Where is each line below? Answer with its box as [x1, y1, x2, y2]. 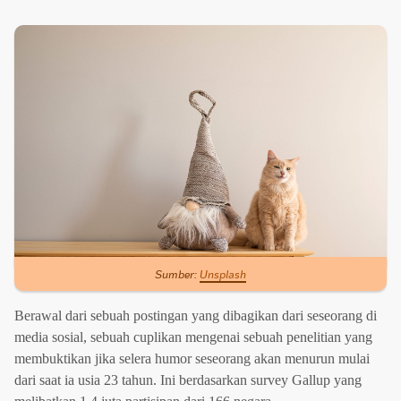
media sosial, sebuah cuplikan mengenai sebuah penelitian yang [14, 329, 372, 346]
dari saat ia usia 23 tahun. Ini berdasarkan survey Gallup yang [14, 372, 362, 388]
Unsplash [200, 267, 246, 282]
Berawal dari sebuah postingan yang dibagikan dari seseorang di [14, 308, 377, 324]
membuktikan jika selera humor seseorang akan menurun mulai [14, 351, 370, 367]
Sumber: [155, 267, 200, 282]
